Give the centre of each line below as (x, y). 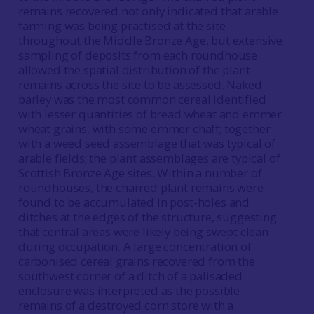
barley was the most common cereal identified (142, 99)
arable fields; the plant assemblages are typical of (149, 158)
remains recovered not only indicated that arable (148, 11)
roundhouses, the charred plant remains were (141, 187)
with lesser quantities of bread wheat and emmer (150, 114)
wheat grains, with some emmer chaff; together (144, 129)
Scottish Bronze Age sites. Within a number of (140, 173)
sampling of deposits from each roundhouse (138, 55)
